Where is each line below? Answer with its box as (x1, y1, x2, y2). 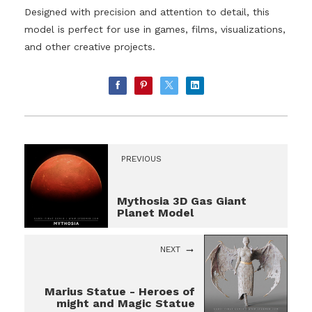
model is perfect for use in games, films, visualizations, (24, 23, 286, 35)
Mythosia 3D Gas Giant (117, 194, 247, 208)
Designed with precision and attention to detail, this (24, 6, 270, 17)
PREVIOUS (121, 154, 162, 164)
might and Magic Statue (56, 297, 195, 311)
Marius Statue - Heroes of (45, 285, 195, 299)
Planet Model (117, 206, 194, 220)
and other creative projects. (24, 40, 155, 52)
